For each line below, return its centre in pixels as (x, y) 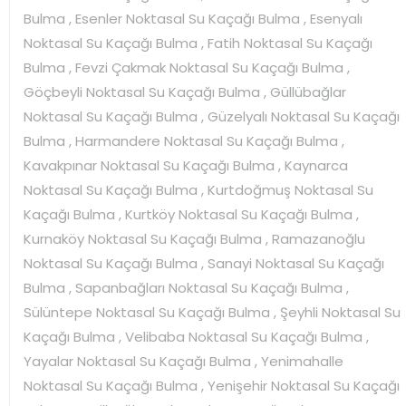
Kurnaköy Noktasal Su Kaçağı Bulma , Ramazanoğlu (194, 238)
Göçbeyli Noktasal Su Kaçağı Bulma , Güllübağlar (185, 92)
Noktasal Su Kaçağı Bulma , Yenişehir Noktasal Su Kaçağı (212, 385)
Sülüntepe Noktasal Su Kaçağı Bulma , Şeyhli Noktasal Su (212, 312)
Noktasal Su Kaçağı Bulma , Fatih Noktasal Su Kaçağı (198, 43)
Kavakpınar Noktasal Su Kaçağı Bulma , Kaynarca (186, 165)
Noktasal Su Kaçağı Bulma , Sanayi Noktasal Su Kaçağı (204, 263)
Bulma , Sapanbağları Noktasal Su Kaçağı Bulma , (186, 287)
